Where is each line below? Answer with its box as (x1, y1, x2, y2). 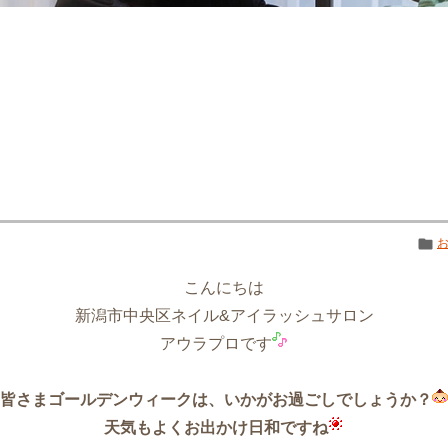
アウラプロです (160, 335, 272, 352)
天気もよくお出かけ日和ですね (104, 419, 328, 436)
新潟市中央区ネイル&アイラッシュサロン (74, 307, 374, 324)
